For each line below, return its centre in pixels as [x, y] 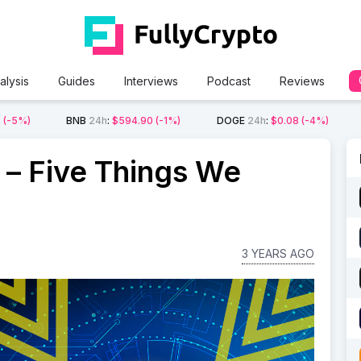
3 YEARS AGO [278, 253]
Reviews [302, 81]
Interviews [151, 81]
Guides [76, 81]
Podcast [228, 81]
